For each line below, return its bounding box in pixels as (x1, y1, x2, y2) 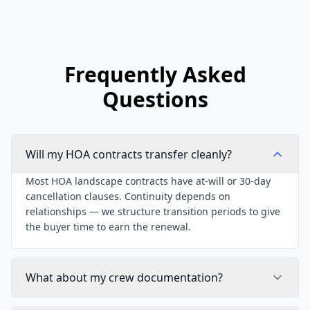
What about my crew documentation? (26, 270, 223, 285)
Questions (102, 85, 208, 113)
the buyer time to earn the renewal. (26, 220, 191, 233)
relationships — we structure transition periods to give (26, 205, 280, 218)
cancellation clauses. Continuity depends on (26, 190, 230, 203)
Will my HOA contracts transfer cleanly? (26, 147, 232, 162)
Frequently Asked (64, 60, 246, 89)
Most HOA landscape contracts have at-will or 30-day (26, 174, 271, 188)
